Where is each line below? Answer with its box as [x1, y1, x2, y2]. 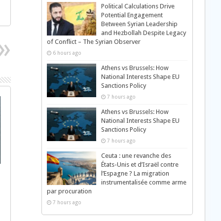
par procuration [46, 187, 92, 195]
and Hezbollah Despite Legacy [101, 29, 186, 37]
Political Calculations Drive [101, 2, 175, 10]
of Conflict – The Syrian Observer [46, 38, 141, 45]
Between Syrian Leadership [101, 20, 178, 28]
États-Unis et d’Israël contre [101, 161, 179, 168]
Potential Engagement [101, 11, 163, 19]
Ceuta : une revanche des [101, 152, 171, 159]
